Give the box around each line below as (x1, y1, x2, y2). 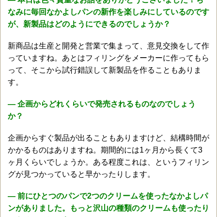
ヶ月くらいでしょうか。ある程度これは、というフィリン (8, 157, 209, 166)
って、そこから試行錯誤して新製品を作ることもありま (8, 65, 201, 74)
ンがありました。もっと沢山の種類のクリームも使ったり (8, 203, 209, 212)
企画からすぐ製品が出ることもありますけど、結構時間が (8, 133, 209, 142)
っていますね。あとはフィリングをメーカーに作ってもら (8, 53, 209, 62)
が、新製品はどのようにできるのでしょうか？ (8, 19, 170, 28)
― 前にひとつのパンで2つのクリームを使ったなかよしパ (8, 191, 208, 200)
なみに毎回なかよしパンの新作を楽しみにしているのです (8, 7, 209, 16)
